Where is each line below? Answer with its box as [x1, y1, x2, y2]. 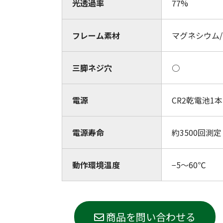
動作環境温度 [72, 159, 120, 171]
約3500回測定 [172, 126, 222, 138]
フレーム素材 [72, 29, 120, 41]
